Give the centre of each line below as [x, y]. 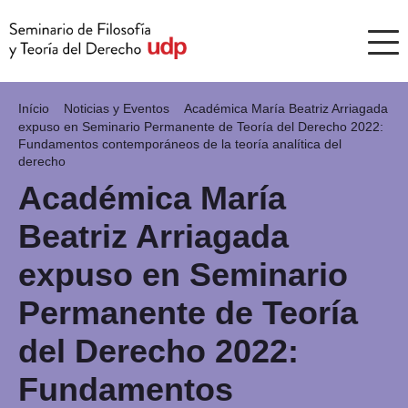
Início [36, 108]
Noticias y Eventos [118, 108]
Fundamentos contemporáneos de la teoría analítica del [180, 144]
